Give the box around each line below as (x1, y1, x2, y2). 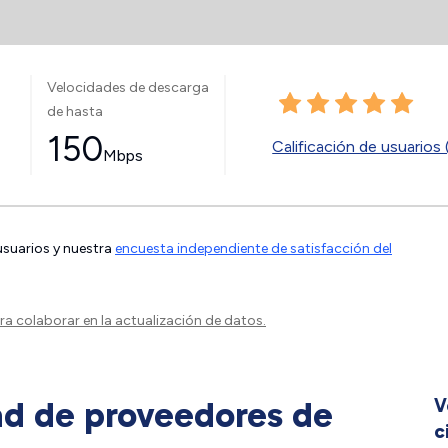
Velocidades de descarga (46, 78, 209, 96)
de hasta (46, 102, 103, 120)
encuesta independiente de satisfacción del (115, 240, 392, 257)
